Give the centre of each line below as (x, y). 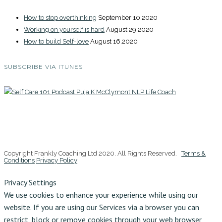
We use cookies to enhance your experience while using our (101, 194)
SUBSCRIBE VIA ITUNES (43, 66)
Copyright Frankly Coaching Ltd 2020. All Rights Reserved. (93, 153)
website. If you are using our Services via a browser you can (102, 207)
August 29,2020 (130, 29)
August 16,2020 (114, 41)
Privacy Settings (30, 182)
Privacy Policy (57, 160)
